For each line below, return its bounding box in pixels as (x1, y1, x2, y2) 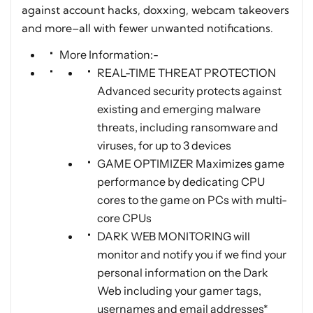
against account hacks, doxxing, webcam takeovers (22, 3, 289, 17)
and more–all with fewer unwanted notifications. (22, 21, 273, 36)
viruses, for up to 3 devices (97, 138, 231, 153)
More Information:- (59, 48, 159, 62)
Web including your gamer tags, (97, 284, 261, 298)
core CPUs (97, 211, 152, 226)
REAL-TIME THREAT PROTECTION (97, 66, 276, 80)
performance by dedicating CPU (97, 175, 265, 189)
